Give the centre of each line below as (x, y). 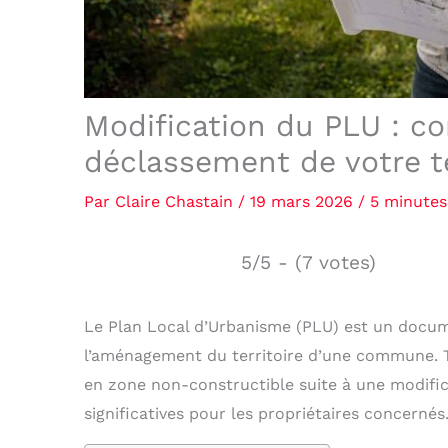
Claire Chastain (176, 202)
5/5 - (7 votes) (308, 263)
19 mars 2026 (304, 202)
